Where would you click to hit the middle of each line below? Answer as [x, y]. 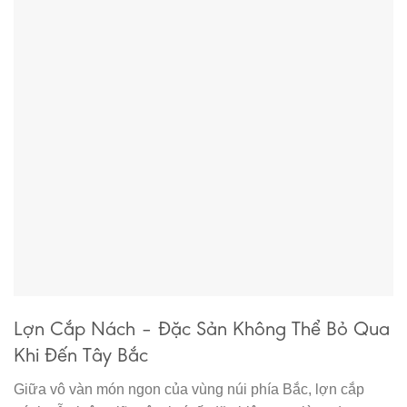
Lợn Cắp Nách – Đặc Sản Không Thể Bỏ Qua [202, 328]
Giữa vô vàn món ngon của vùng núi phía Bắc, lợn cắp [189, 389]
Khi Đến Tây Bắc [81, 354]
